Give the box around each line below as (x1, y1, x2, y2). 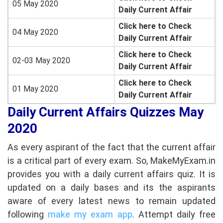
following (7, 209, 48, 220)
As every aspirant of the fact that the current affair (7, 141, 216, 152)
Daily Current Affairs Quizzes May (7, 105, 204, 120)
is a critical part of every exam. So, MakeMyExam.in (7, 155, 216, 166)
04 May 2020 (12, 27, 58, 37)
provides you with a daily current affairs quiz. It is (7, 168, 216, 179)
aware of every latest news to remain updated (7, 195, 216, 206)
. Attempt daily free (132, 209, 216, 220)
